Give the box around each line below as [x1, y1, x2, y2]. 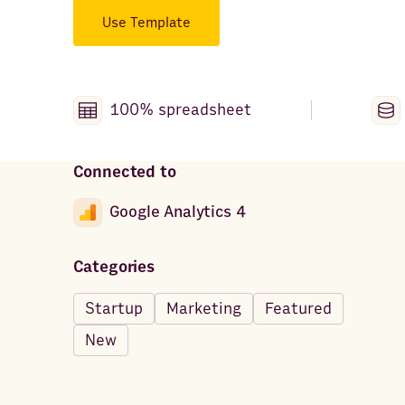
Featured [264, 298, 332, 318]
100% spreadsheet [108, 100, 251, 120]
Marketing [165, 298, 241, 318]
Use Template [101, 13, 191, 32]
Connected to [72, 162, 176, 182]
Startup [84, 298, 143, 318]
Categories [72, 257, 155, 277]
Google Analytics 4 [108, 202, 246, 222]
